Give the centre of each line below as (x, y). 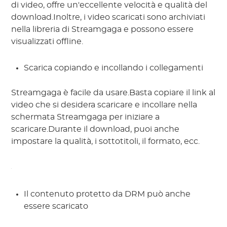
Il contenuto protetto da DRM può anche (107, 194)
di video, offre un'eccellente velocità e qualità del (109, 5)
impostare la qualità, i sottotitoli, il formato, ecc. (106, 142)
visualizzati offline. (47, 42)
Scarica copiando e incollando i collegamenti (114, 68)
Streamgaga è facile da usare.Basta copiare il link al (113, 93)
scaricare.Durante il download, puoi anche (96, 129)
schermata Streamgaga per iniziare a (86, 117)
